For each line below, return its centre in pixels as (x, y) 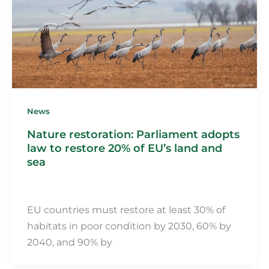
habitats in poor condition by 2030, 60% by (129, 225)
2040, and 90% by (69, 242)
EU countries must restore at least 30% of (126, 209)
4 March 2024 (101, 188)
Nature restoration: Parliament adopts (133, 134)
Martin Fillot (49, 188)
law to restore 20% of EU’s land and (124, 148)
